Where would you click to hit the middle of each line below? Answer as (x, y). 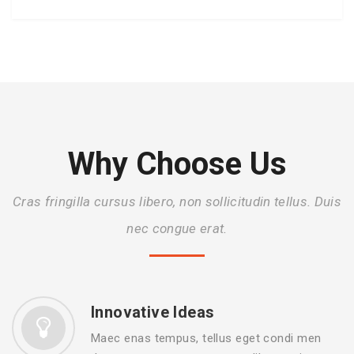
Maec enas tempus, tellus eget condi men (206, 339)
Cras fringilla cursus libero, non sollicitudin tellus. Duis (177, 202)
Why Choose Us (177, 164)
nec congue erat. (177, 229)
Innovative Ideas (153, 313)
